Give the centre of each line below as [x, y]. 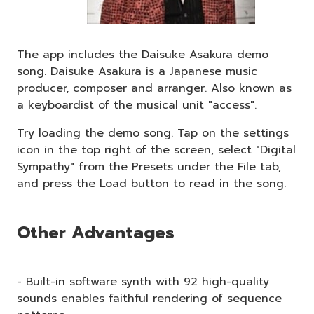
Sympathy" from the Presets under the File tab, [149, 166]
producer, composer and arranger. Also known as [154, 88]
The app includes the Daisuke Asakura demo [143, 54]
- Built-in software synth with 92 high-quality [143, 281]
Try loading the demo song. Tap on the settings [153, 133]
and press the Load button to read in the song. [151, 183]
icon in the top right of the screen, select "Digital [156, 150]
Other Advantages [96, 232]
